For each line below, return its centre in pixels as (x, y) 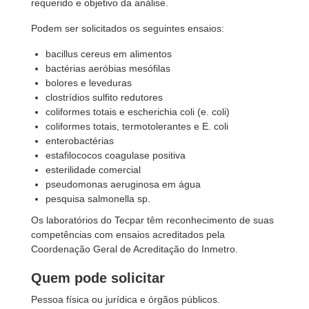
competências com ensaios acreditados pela (128, 235)
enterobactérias (80, 141)
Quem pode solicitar (98, 278)
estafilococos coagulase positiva (116, 155)
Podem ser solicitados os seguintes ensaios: (128, 28)
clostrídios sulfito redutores (104, 97)
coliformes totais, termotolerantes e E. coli (137, 126)
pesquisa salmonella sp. (98, 199)
